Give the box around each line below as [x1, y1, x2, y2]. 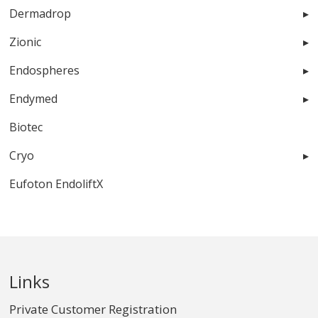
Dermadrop [9, 5, 72, 21]
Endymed [9, 90, 58, 106]
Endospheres [9, 62, 80, 78]
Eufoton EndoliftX [9, 175, 104, 192]
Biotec [9, 119, 43, 135]
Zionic [9, 33, 42, 50]
